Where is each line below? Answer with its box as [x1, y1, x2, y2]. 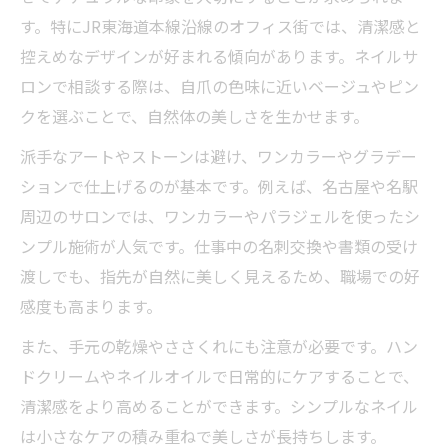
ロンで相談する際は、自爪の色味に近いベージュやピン [20, 73, 419, 98]
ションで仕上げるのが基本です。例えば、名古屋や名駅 [20, 173, 418, 198]
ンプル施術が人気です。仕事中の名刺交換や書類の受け [20, 233, 418, 258]
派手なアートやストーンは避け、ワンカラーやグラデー [20, 143, 417, 168]
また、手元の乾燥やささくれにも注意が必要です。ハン [20, 333, 418, 358]
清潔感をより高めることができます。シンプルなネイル [20, 393, 418, 418]
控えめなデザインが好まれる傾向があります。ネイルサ [20, 43, 418, 68]
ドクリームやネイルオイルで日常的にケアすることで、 [20, 363, 419, 388]
